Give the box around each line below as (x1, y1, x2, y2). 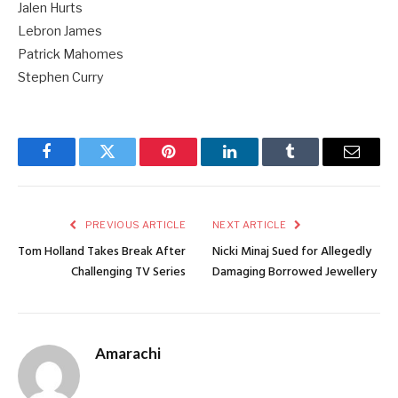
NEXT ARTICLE (212, 219, 289, 232)
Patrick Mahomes (18, 46, 123, 63)
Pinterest (167, 156, 224, 173)
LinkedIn (227, 156, 287, 173)
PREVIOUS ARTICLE (83, 219, 186, 232)
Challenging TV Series (71, 262, 186, 283)
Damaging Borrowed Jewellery (212, 262, 377, 283)
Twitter (106, 156, 153, 173)
